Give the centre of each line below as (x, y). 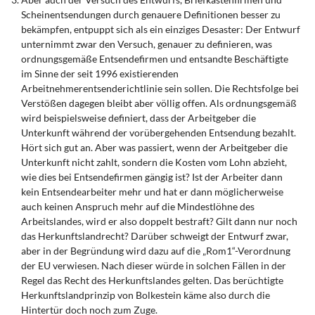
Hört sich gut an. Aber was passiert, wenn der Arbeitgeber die (154, 147)
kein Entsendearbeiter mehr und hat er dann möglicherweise (152, 192)
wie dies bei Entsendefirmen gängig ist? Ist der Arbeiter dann (152, 177)
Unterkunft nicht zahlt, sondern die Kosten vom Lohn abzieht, (154, 162)
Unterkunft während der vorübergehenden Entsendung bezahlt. (159, 133)
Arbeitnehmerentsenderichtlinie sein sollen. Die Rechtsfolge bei (160, 88)
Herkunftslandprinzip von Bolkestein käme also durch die (146, 295)
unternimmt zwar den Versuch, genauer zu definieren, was (147, 44)
